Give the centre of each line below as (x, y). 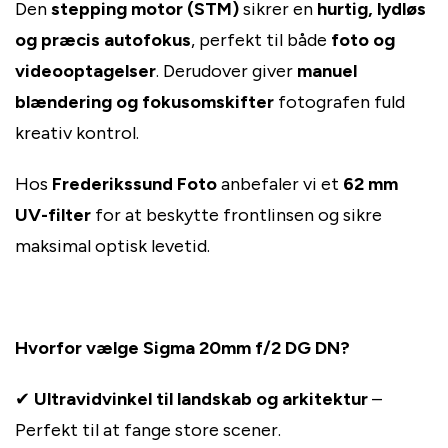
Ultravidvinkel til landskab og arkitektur (201, 398)
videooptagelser (85, 71)
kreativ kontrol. (77, 133)
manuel (327, 71)
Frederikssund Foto (134, 184)
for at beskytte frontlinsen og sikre (236, 215)
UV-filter (53, 215)
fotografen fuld (339, 102)
